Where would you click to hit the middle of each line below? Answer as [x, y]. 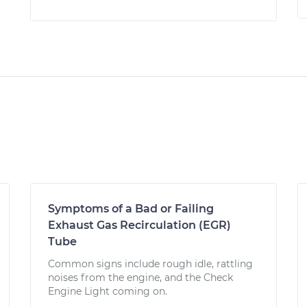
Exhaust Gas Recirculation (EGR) [139, 225]
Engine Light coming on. [108, 291]
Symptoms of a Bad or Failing [131, 209]
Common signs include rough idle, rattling [150, 264]
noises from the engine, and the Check [140, 278]
